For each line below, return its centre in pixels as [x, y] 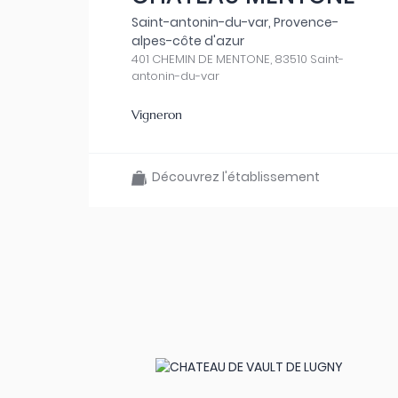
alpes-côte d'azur [188, 41]
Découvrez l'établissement [233, 177]
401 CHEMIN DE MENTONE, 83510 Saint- [238, 59]
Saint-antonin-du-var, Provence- [235, 22]
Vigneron [157, 115]
